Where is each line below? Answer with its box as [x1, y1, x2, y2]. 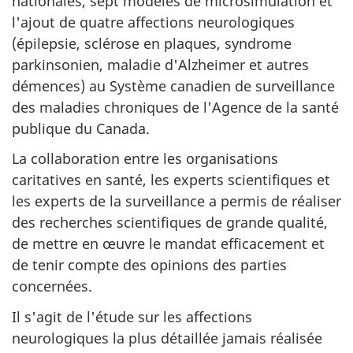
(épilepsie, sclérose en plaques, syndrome [12, 33, 292, 53]
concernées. [12, 277, 92, 295]
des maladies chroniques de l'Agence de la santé [12, 97, 339, 117]
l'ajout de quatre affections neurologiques [12, 12, 295, 32]
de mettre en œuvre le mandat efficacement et [12, 234, 325, 253]
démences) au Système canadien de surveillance [12, 76, 335, 95]
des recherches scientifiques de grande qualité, [12, 213, 328, 232]
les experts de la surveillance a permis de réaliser [12, 191, 341, 210]
